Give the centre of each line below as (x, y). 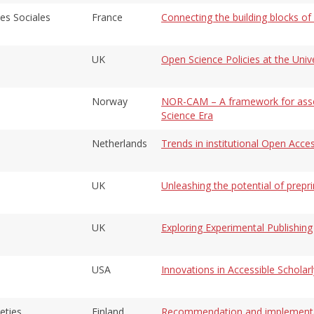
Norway (110, 101)
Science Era (187, 115)
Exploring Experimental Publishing (237, 227)
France (107, 17)
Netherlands (120, 143)
